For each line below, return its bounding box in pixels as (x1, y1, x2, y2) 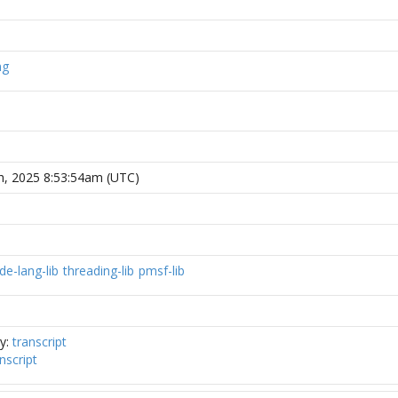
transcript (12, 333, 67, 350)
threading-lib (63, 262, 134, 279)
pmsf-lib (139, 262, 185, 279)
